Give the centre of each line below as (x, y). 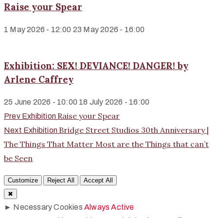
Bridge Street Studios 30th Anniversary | (134, 130)
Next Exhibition (31, 130)
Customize (23, 180)
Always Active (109, 207)
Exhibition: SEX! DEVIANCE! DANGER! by (96, 66)
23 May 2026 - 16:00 (109, 29)
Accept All (99, 180)
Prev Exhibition (30, 116)
